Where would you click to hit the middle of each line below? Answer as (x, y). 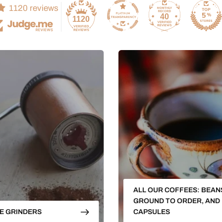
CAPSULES (152, 212)
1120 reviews (33, 8)
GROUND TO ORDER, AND (177, 201)
